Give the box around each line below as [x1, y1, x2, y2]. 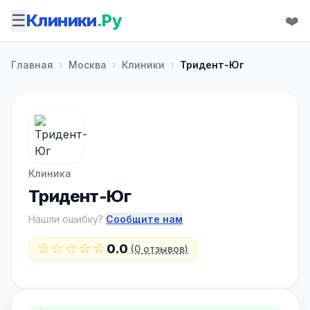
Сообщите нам [106, 213, 183, 225]
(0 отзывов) [131, 243, 188, 255]
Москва [69, 59, 107, 71]
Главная [11, 59, 53, 71]
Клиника [28, 167, 71, 179]
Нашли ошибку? [28, 213, 106, 225]
